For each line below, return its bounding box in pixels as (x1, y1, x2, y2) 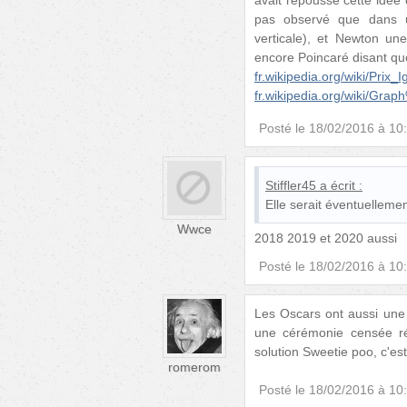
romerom (168, 359, 221, 374)
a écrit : (320, 177, 362, 193)
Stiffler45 (265, 177, 316, 193)
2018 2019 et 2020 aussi (254, 230, 397, 245)
